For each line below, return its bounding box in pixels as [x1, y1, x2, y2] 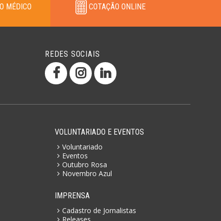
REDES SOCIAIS [45, 49, 100, 59]
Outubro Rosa [62, 159, 107, 169]
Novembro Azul [62, 168, 112, 178]
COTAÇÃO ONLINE [87, 1, 146, 11]
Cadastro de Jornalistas [62, 205, 136, 215]
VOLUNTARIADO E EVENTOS [55, 127, 144, 137]
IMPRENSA [55, 190, 90, 200]
